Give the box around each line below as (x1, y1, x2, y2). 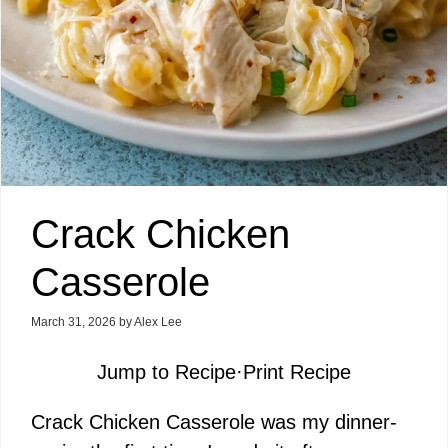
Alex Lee (134, 314, 182, 329)
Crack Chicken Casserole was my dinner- (31, 410, 397, 433)
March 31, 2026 (31, 314, 116, 329)
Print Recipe (243, 360, 351, 383)
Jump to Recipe (97, 360, 236, 383)
